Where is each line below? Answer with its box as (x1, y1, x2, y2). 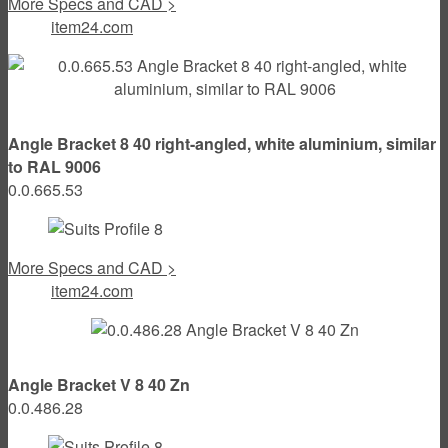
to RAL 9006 (8, 154, 101, 178)
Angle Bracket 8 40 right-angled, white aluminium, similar (8, 131, 436, 155)
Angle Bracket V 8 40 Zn (8, 372, 190, 396)
